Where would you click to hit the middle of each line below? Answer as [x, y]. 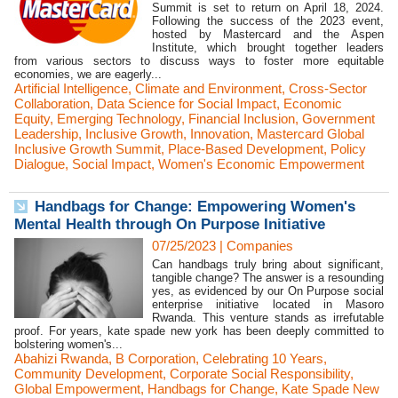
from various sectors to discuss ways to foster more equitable [199, 61]
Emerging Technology [119, 119]
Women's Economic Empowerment [261, 164]
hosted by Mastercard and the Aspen [268, 34]
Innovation [220, 134]
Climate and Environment [208, 88]
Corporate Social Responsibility [260, 374]
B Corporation [155, 358]
